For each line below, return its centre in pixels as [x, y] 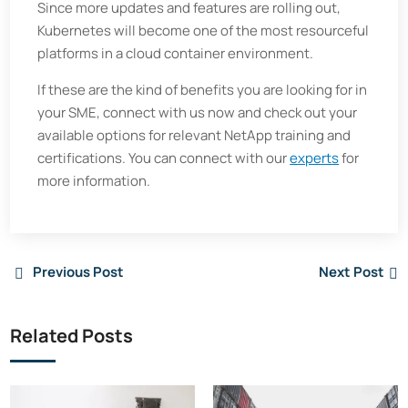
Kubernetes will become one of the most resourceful [204, 31]
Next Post [351, 271]
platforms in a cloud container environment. [176, 53]
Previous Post [79, 271]
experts [315, 158]
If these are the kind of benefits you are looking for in [203, 90]
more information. [94, 181]
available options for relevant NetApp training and [194, 135]
